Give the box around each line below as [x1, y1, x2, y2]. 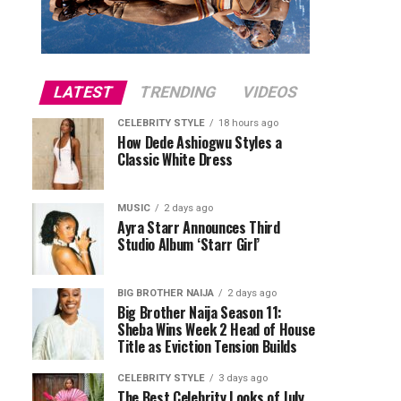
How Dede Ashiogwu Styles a [117, 132, 282, 153]
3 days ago [218, 372, 268, 384]
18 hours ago [218, 117, 278, 129]
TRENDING [137, 83, 218, 101]
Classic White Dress [117, 149, 233, 170]
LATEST [51, 83, 115, 101]
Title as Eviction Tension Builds [117, 336, 297, 357]
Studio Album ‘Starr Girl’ [117, 234, 260, 255]
